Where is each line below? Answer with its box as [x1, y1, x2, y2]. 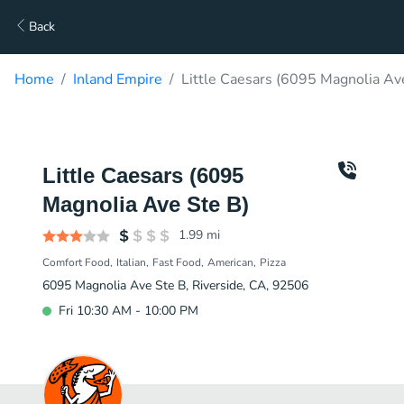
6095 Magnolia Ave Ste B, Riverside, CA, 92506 [42, 277, 308, 294]
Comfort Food [42, 255, 110, 270]
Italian [116, 255, 146, 270]
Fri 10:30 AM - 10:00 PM [59, 302, 198, 319]
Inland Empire [73, 69, 162, 89]
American [207, 255, 253, 270]
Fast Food [152, 255, 201, 270]
